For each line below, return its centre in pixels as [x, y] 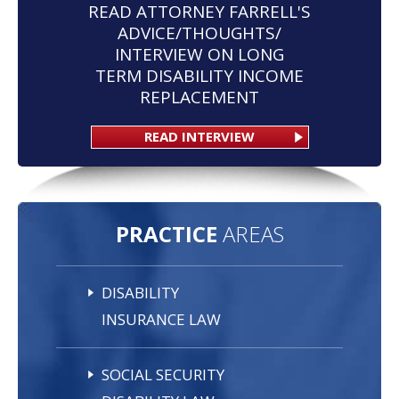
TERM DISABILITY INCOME [199, 75]
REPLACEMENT [199, 97]
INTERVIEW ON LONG [199, 54]
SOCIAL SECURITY [163, 374]
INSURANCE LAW [161, 319]
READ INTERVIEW [199, 136]
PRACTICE [166, 233]
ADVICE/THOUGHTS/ [199, 33]
